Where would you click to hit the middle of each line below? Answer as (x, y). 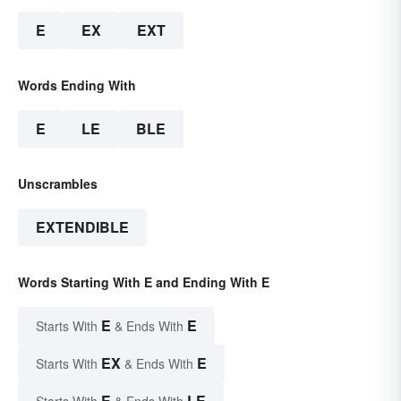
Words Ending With (77, 85)
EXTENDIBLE (82, 227)
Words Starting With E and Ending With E (144, 282)
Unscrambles (58, 184)
